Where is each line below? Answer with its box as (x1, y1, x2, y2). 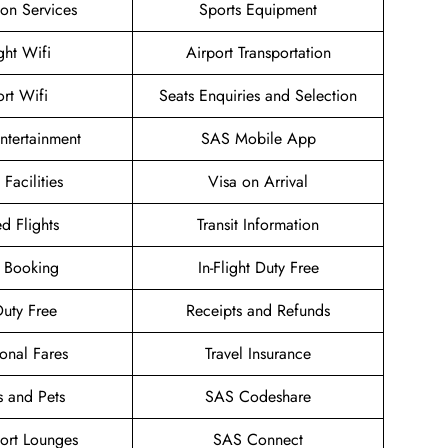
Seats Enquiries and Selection (159, 84, 357, 108)
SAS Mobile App (200, 127, 316, 151)
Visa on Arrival (208, 170, 308, 194)
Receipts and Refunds (186, 299, 330, 323)
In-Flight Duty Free (197, 256, 319, 280)
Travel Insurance (205, 342, 311, 366)
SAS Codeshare (205, 385, 311, 409)
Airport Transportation (185, 41, 331, 65)
